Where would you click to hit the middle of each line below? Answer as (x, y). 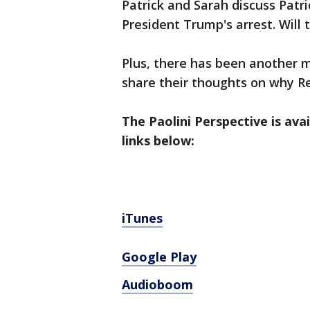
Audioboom (157, 284)
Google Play (159, 257)
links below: (158, 140)
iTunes (142, 218)
